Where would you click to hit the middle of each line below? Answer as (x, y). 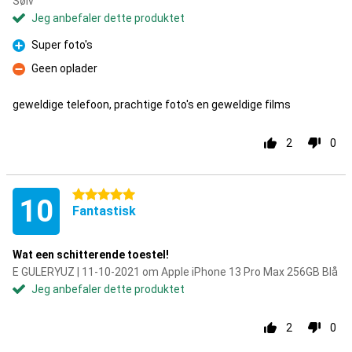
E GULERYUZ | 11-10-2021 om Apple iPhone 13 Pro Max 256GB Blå (175, 272)
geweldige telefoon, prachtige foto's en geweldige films (152, 104)
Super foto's (62, 45)
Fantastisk (104, 211)
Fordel (28, 54)
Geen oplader (64, 68)
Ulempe (32, 77)
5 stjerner (97, 195)
